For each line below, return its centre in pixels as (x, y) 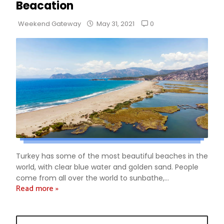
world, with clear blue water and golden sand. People (107, 167)
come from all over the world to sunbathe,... (92, 178)
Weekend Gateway (49, 23)
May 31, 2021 (115, 23)
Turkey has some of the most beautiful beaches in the (112, 156)
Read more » (37, 189)
